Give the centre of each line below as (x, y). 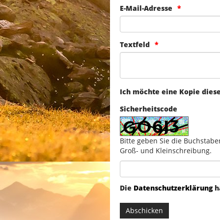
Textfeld (135, 45)
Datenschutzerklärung (173, 188)
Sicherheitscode (149, 109)
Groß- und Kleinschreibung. (166, 151)
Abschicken (144, 211)
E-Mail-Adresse (146, 8)
